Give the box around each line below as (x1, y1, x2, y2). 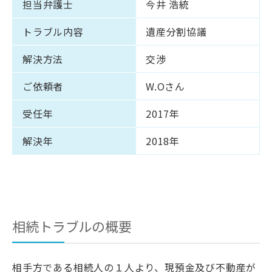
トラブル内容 (22, 24, 84, 39)
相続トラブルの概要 (12, 216, 132, 236)
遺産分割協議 (146, 24, 207, 39)
